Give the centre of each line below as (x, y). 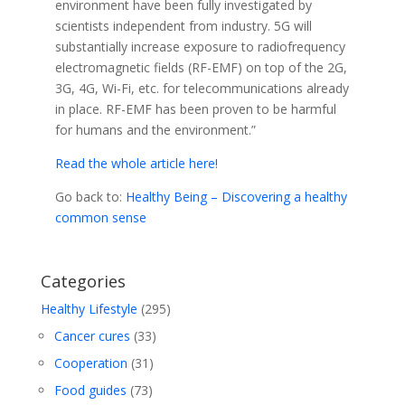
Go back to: (90, 197)
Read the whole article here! (136, 163)
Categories (83, 281)
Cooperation (90, 363)
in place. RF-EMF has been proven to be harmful (195, 109)
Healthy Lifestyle (89, 309)
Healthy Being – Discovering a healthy (236, 197)
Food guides (90, 391)
